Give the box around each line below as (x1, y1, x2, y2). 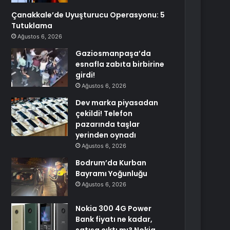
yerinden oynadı (75, 130, 137, 140)
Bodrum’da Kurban (75, 158, 147, 168)
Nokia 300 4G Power (75, 203, 152, 214)
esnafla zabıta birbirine (75, 59, 165, 69)
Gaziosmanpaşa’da (75, 48, 151, 59)
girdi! (75, 70, 95, 80)
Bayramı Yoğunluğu (75, 168, 148, 179)
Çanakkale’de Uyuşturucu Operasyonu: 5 (11, 10, 165, 20)
